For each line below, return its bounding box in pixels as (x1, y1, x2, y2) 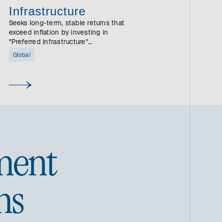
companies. (8, 49, 46, 55)
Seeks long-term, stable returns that (8, 20, 125, 27)
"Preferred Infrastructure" (8, 39, 88, 46)
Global (12, 53, 31, 58)
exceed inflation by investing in (8, 30, 109, 37)
